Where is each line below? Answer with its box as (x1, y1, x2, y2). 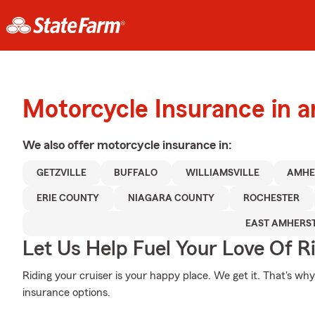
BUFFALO (114, 168, 158, 178)
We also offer (22, 139, 97, 151)
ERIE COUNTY (37, 193, 100, 203)
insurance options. (22, 287, 110, 298)
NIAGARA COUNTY (128, 193, 215, 203)
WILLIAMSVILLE (185, 168, 259, 178)
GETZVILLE (36, 168, 86, 178)
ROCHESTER (243, 193, 300, 203)
